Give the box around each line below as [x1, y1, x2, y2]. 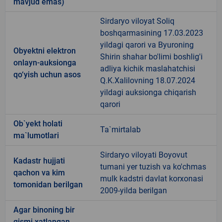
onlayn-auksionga [13, 57, 76, 67]
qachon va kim [13, 167, 65, 177]
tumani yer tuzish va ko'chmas [100, 162, 206, 171]
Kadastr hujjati [13, 156, 65, 166]
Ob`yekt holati [13, 118, 62, 128]
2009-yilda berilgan [100, 185, 167, 195]
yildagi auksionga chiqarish [100, 87, 196, 97]
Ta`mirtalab [100, 124, 141, 134]
